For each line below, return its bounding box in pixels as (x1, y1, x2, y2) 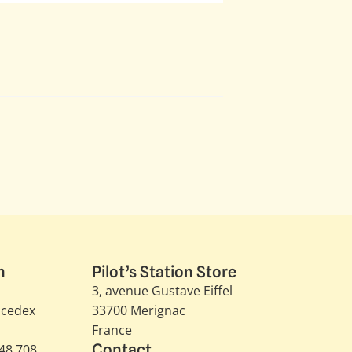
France (92, 321, 133, 339)
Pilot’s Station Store (92, 262, 237, 281)
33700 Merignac (92, 301, 186, 319)
